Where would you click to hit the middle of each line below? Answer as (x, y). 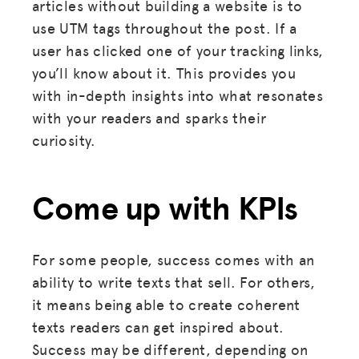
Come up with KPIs (165, 208)
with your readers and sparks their (149, 117)
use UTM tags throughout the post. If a (165, 27)
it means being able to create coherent (166, 304)
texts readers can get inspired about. (158, 326)
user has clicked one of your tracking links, (178, 50)
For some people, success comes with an (173, 259)
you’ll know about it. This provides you (164, 72)
